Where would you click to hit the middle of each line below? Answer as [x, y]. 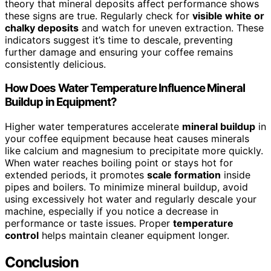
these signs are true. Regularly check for [99, 15]
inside [236, 175]
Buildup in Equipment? [61, 102]
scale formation [184, 175]
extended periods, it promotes [76, 175]
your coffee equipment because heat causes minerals [127, 138]
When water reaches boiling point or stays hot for [119, 162]
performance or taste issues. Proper [89, 223]
